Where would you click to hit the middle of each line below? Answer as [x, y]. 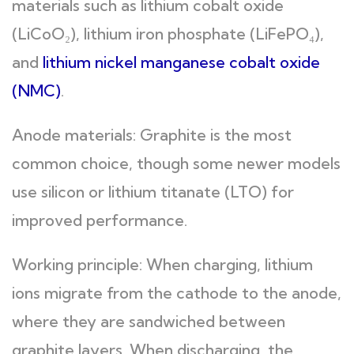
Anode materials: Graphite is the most [152, 135]
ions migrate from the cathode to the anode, [177, 293]
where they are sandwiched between [149, 321]
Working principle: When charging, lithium [162, 264]
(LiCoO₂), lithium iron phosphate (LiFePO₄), [168, 34]
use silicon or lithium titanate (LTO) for [153, 192]
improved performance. [100, 220]
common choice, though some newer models [176, 163]
